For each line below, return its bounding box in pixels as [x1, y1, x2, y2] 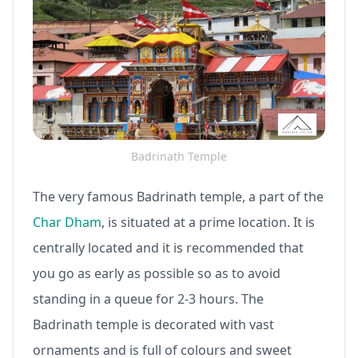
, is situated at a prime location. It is [101, 213, 315, 231]
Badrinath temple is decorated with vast [33, 315, 274, 333]
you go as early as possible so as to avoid [33, 264, 280, 282]
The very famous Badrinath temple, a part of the [33, 187, 324, 205]
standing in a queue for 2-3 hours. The [33, 289, 264, 308]
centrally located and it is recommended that [33, 238, 304, 257]
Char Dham [33, 213, 101, 231]
